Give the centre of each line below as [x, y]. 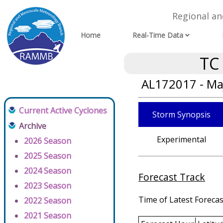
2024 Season [48, 171]
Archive [33, 126]
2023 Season [48, 186]
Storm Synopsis [181, 114]
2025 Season [48, 156]
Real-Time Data [158, 35]
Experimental [181, 139]
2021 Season [48, 216]
